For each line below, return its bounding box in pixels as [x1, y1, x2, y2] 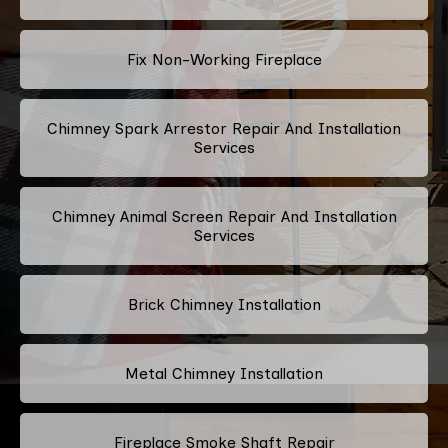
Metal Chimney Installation [125, 363, 323, 383]
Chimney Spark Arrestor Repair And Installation [47, 118, 401, 138]
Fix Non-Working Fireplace [126, 49, 322, 69]
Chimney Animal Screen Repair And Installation [51, 206, 397, 226]
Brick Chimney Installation [127, 294, 321, 314]
